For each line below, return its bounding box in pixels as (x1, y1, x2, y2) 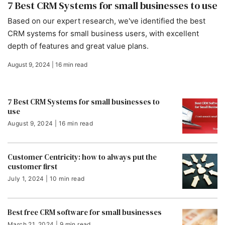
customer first (8, 161, 57, 172)
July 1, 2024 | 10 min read (8, 175, 85, 182)
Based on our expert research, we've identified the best (8, 16, 205, 26)
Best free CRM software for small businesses (8, 207, 162, 217)
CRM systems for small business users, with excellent (8, 29, 199, 38)
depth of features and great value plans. (8, 41, 149, 51)
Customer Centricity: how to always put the (8, 152, 157, 162)
